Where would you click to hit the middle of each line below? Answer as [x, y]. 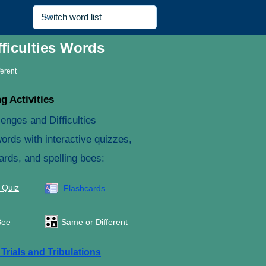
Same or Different [94, 222]
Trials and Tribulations [51, 252]
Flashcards [84, 188]
